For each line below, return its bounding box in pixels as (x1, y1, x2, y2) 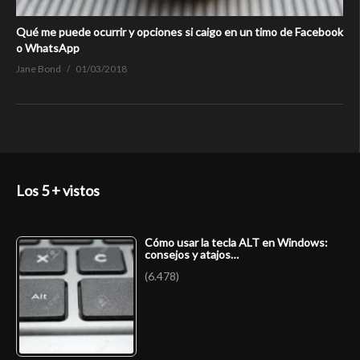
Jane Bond (16, 62, 61, 75)
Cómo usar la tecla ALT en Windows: (145, 235, 328, 250)
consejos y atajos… (145, 247, 239, 262)
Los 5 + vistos (16, 182, 100, 200)
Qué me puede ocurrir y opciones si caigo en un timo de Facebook (16, 24, 343, 39)
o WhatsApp (16, 40, 80, 55)
